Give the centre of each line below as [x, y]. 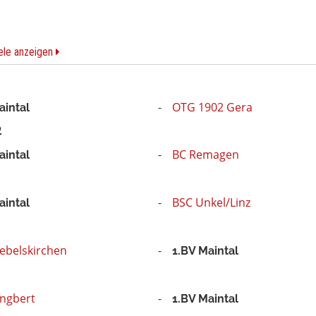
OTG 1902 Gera [212, 107]
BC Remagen [205, 155]
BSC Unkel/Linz [211, 203]
